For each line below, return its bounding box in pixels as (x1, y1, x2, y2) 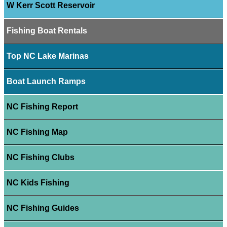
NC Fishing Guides (6, 204, 79, 213)
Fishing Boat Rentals (6, 26, 87, 35)
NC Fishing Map (6, 128, 68, 137)
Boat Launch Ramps (6, 77, 86, 86)
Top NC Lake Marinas (6, 52, 89, 61)
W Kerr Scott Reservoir (6, 1, 95, 10)
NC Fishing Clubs (6, 153, 74, 162)
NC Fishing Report (6, 102, 78, 111)
